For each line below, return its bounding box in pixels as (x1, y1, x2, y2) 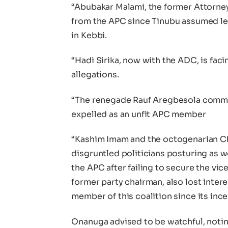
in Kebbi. (71, 30, 107, 41)
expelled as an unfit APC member (71, 108, 206, 120)
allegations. (71, 69, 119, 80)
